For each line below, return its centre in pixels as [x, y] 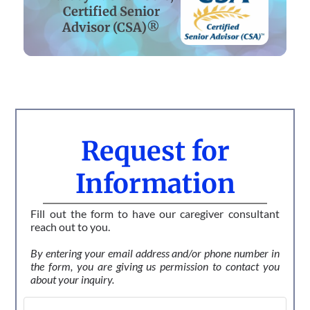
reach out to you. [71, 226]
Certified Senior [111, 12]
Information [155, 183]
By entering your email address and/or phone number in [155, 253]
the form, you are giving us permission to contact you [155, 266]
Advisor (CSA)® [111, 28]
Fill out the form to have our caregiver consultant [155, 213]
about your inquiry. [73, 279]
